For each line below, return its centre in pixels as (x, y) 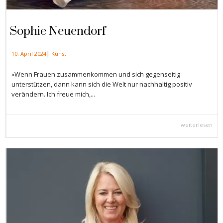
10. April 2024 (29, 54)
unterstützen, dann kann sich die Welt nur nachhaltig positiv (102, 84)
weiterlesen (197, 125)
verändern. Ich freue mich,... (53, 94)
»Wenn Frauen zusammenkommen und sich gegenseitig (96, 74)
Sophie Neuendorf (58, 32)
